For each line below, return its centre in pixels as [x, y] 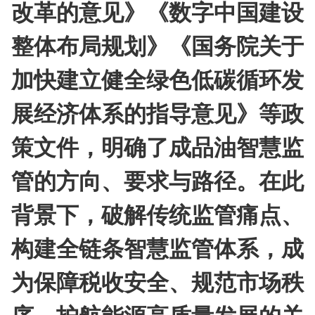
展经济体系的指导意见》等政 [157, 112]
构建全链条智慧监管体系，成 [157, 247]
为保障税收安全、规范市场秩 [157, 281]
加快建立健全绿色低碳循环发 [157, 78]
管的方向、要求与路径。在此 [157, 180]
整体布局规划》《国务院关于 [157, 45]
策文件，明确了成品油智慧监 [157, 146]
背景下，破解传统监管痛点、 [157, 213]
